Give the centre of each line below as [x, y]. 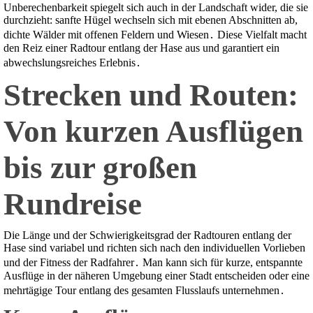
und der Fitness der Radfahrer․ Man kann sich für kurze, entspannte [153, 263]
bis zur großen [100, 168]
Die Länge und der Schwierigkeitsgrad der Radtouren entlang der [147, 235]
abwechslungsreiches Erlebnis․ [72, 63]
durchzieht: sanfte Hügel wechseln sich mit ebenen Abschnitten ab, [151, 20]
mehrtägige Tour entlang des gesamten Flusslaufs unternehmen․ [144, 291]
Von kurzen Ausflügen [153, 132]
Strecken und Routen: [151, 95]
